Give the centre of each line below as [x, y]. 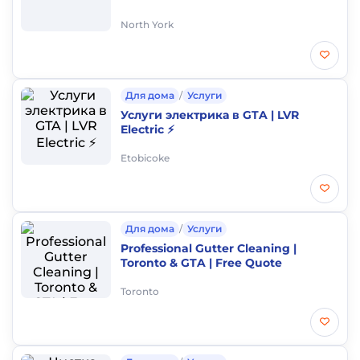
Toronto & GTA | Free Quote [201, 263]
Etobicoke [145, 158]
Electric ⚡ [147, 129]
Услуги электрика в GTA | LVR [210, 115]
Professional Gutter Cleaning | [209, 248]
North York [147, 25]
